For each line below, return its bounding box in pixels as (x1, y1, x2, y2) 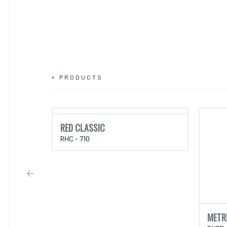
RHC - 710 (60, 134, 90, 143)
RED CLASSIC (60, 121, 105, 134)
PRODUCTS (59, 73, 103, 81)
